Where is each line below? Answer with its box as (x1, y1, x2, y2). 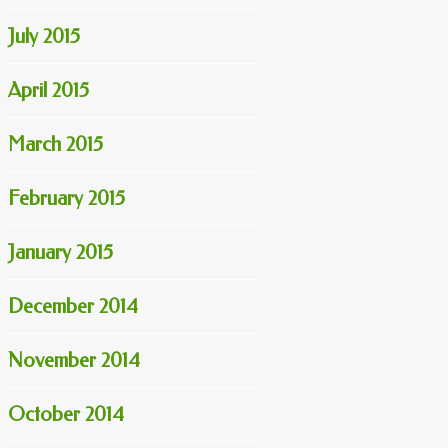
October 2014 (8, 402, 124, 426)
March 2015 (8, 132, 103, 156)
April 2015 (8, 78, 89, 102)
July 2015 (8, 24, 80, 48)
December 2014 (8, 294, 138, 318)
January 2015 (8, 240, 113, 264)
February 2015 (8, 186, 125, 210)
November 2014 (8, 348, 140, 372)
